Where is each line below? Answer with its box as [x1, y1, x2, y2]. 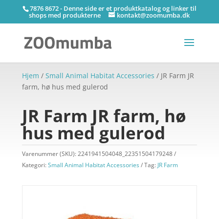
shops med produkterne [29, 10, 101, 20]
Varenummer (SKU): [22, 150, 78, 158]
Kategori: [22, 161, 48, 169]
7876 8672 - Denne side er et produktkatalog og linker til [29, 3, 197, 13]
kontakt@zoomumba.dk [117, 10, 190, 20]
